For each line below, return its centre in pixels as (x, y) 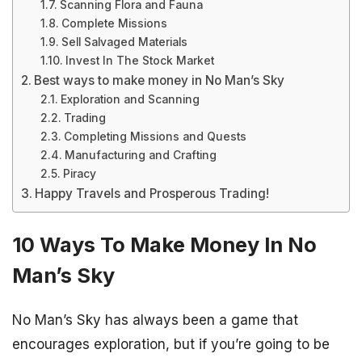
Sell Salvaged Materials (124, 42)
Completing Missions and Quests (155, 137)
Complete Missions (114, 23)
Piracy (79, 174)
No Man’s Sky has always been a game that (155, 320)
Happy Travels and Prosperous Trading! (152, 194)
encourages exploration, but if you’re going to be (171, 345)
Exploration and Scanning (130, 99)
